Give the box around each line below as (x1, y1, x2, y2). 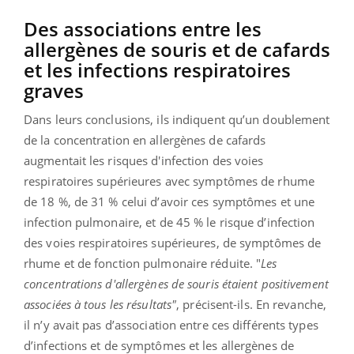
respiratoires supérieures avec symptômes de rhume (24, 172, 314, 189)
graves (24, 77, 84, 104)
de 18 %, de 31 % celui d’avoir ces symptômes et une (24, 193, 315, 209)
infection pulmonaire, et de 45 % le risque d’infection (24, 213, 315, 230)
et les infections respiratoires (24, 56, 291, 83)
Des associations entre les (24, 15, 262, 42)
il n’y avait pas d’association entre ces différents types (24, 316, 318, 333)
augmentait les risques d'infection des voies (24, 152, 264, 168)
